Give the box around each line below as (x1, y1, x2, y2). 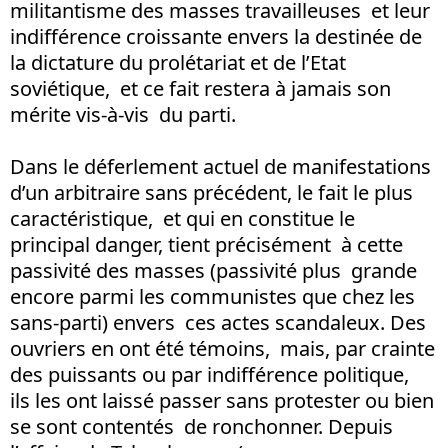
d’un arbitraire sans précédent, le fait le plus (10, 178, 413, 206)
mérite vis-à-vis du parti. (10, 100, 236, 128)
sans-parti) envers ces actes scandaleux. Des (10, 308, 426, 336)
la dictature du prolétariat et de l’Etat (10, 48, 346, 76)
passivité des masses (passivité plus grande (10, 256, 417, 284)
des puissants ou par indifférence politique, (10, 360, 414, 388)
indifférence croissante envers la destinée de (10, 22, 427, 50)
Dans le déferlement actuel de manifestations (10, 152, 436, 180)
